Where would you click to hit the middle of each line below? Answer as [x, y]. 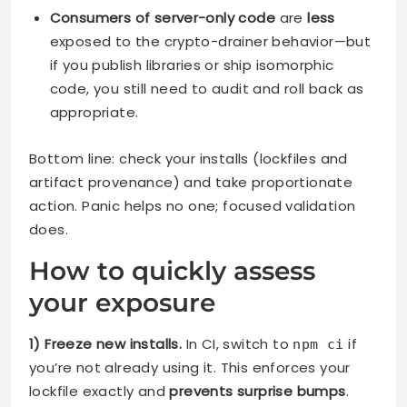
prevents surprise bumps [258, 392]
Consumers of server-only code [163, 17]
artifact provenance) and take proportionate [191, 183]
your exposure [122, 303]
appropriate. [94, 112]
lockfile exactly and [99, 392]
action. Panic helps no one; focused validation [193, 206]
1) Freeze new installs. [106, 344]
